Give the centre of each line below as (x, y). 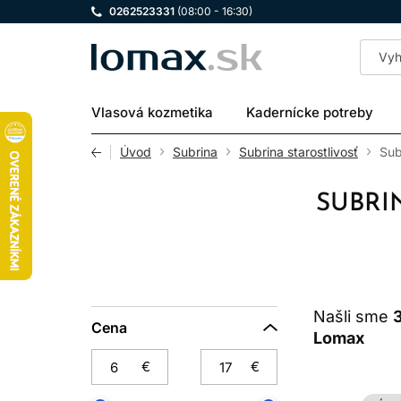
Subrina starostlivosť (299, 152)
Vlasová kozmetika (152, 112)
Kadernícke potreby (310, 112)
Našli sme (353, 316)
